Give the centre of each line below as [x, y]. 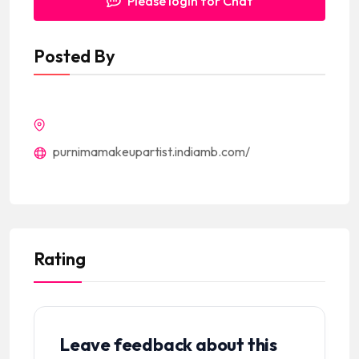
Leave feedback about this [169, 345]
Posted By [75, 56]
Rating [60, 259]
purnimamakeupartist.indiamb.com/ [150, 151]
